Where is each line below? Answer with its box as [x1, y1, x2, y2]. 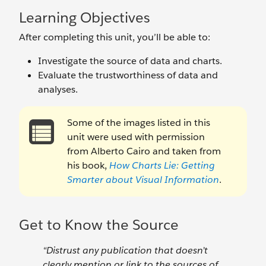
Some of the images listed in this [67, 116, 210, 129]
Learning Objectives [19, 8, 150, 27]
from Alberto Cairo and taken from [67, 145, 221, 157]
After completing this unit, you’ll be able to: [19, 31, 210, 43]
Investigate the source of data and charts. [38, 55, 222, 67]
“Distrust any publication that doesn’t [43, 244, 208, 256]
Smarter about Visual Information [67, 173, 219, 186]
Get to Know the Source [19, 216, 179, 234]
